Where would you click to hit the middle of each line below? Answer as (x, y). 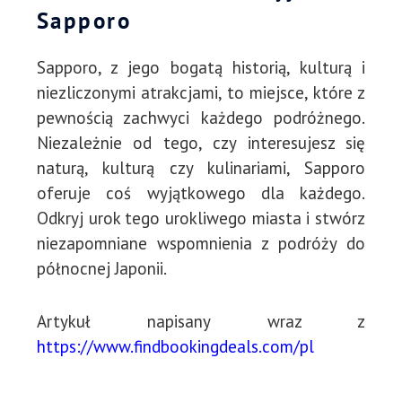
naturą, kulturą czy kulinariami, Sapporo (201, 168)
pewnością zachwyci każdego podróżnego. (201, 118)
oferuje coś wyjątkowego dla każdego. (201, 193)
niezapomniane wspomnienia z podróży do (201, 244)
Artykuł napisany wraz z (201, 321)
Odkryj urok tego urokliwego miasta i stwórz (201, 218)
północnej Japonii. (101, 269)
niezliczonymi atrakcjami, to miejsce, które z (201, 93)
